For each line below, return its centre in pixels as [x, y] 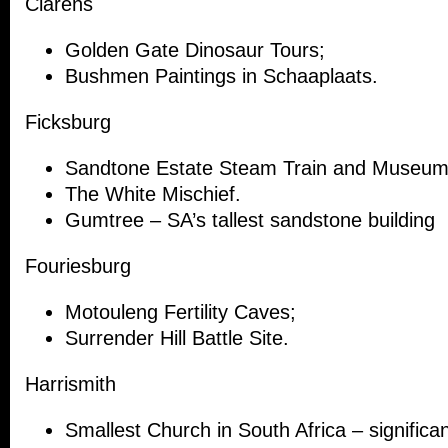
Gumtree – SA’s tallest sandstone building [250, 220]
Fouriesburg [78, 266]
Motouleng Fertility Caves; [180, 312]
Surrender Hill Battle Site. [177, 338]
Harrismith [70, 384]
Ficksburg [68, 122]
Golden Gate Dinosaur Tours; [195, 50]
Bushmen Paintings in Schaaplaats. [221, 76]
